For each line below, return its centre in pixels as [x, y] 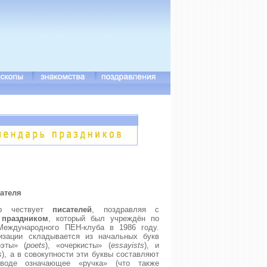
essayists [127, 245]
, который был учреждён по [104, 218]
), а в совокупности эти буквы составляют [81, 254]
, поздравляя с [126, 209]
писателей [72, 209]
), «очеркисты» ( [78, 245]
